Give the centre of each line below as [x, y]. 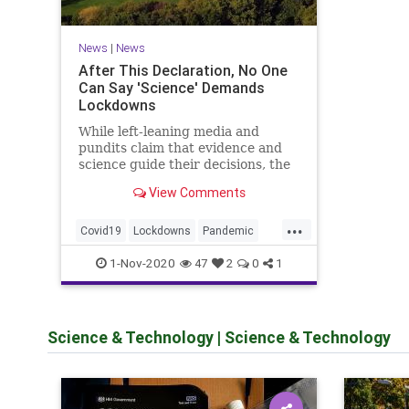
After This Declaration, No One [183, 71]
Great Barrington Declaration [172, 181]
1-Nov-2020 [141, 263]
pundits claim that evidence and [180, 148]
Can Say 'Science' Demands [171, 88]
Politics [99, 260]
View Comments [195, 193]
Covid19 [101, 231]
